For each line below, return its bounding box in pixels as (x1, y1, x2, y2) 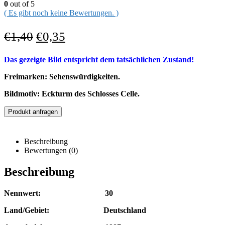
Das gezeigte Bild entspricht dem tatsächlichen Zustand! (4, 55, 194, 64)
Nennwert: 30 (4, 189, 113, 198)
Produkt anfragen (8, 108, 58, 116)
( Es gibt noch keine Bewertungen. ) (4, 9, 119, 18)
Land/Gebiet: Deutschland (4, 206, 146, 215)
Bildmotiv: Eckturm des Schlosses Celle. (4, 89, 140, 98)
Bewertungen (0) (24, 146, 78, 155)
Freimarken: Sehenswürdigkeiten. (4, 72, 120, 81)
